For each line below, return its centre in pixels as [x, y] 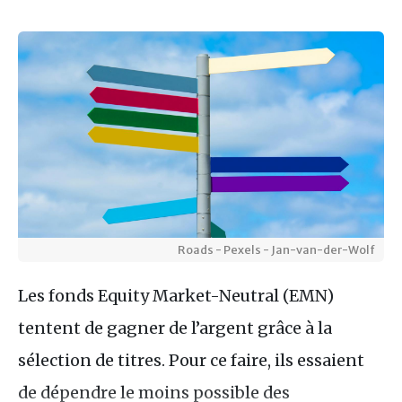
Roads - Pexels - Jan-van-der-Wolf [276, 249]
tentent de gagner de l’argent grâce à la [175, 328]
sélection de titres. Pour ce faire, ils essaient [191, 360]
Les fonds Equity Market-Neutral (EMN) [176, 295]
